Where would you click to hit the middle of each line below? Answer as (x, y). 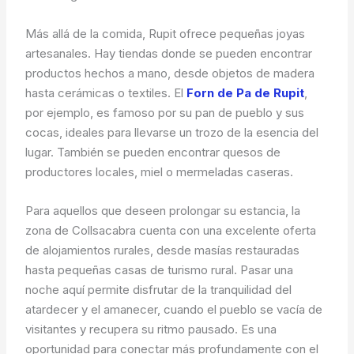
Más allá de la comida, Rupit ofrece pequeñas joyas (166, 34)
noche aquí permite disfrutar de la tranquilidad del (159, 290)
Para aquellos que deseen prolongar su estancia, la (163, 211)
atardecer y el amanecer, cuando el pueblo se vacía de (174, 310)
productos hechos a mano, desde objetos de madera (170, 73)
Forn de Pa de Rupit (246, 93)
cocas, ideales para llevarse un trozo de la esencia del (172, 133)
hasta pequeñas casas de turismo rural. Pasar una (160, 270)
